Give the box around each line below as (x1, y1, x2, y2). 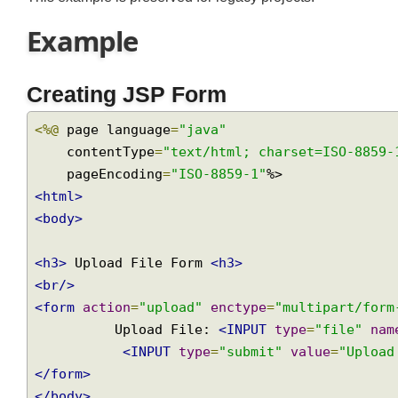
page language (60, 138, 177, 155)
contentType (68, 160, 160, 178)
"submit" (225, 366, 291, 384)
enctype (217, 321, 275, 338)
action (85, 321, 135, 338)
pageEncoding (68, 183, 168, 201)
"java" (184, 138, 235, 155)
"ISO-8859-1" (176, 183, 275, 201)
